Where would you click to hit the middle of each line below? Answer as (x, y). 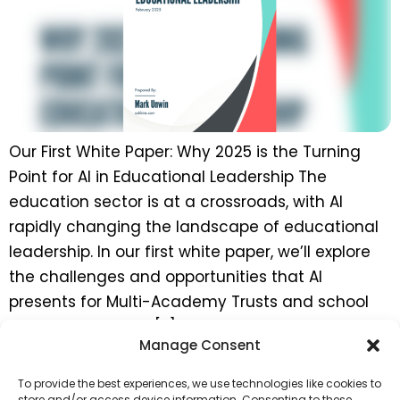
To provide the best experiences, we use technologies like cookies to (200, 383)
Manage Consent (200, 345)
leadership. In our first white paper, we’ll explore (190, 251)
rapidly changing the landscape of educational (194, 226)
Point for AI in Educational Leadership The (168, 176)
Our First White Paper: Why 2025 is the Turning (185, 151)
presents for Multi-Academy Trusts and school (189, 301)
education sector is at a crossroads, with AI (176, 201)
